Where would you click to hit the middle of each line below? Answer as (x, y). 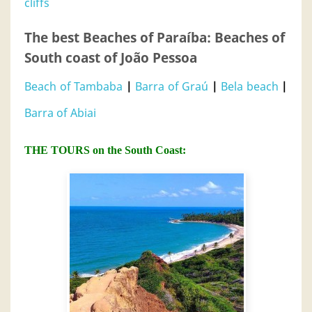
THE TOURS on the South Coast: (105, 150)
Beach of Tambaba (73, 86)
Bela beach (250, 86)
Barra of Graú (172, 86)
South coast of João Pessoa (111, 57)
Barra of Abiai (60, 113)
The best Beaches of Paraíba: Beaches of (155, 37)
